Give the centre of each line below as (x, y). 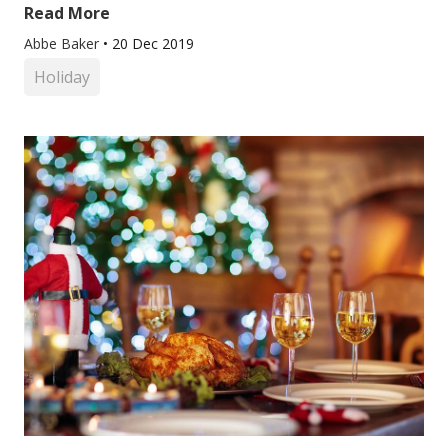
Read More (67, 13)
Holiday (62, 77)
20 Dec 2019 (153, 43)
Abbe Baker (63, 43)
